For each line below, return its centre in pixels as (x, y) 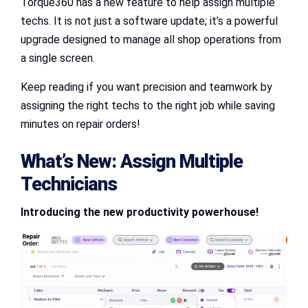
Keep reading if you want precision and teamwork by (146, 87)
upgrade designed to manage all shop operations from (151, 39)
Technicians (69, 185)
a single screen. (58, 58)
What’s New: (70, 162)
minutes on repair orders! (80, 124)
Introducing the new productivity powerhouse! (140, 212)
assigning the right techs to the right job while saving (148, 105)
